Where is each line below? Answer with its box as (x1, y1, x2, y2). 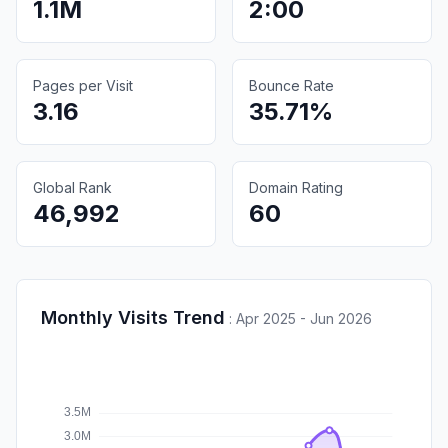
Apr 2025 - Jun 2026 (236, 309, 372, 327)
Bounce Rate (249, 76, 334, 94)
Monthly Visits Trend (41, 306, 225, 328)
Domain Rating (249, 178, 343, 196)
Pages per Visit (33, 76, 133, 94)
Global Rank (33, 178, 112, 196)
